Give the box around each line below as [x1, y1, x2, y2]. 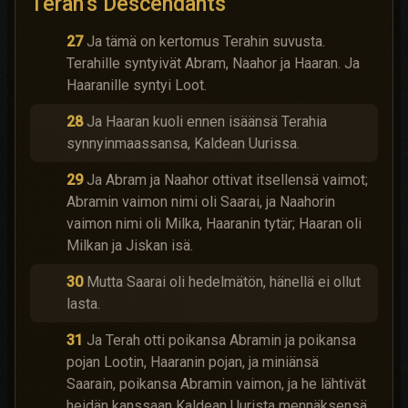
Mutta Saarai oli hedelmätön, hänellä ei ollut [87, 273, 361, 291]
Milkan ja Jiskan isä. [66, 237, 193, 254]
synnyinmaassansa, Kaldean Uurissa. [66, 135, 300, 152]
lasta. [66, 295, 100, 312]
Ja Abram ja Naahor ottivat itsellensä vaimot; [87, 171, 368, 189]
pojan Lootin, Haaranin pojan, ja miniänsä [66, 353, 319, 371]
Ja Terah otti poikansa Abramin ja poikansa [87, 331, 356, 349]
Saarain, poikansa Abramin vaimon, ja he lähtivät [66, 375, 366, 393]
